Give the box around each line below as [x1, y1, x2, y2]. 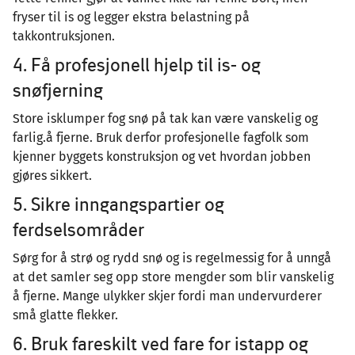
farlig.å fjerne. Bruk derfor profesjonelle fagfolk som [13, 129, 309, 145]
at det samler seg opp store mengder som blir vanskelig [13, 269, 334, 284]
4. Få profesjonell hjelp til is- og [13, 53, 261, 75]
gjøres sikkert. [13, 167, 95, 183]
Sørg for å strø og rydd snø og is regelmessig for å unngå [13, 250, 331, 265]
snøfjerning [13, 78, 107, 101]
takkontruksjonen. [13, 28, 118, 44]
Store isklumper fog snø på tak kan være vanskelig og [13, 110, 318, 126]
